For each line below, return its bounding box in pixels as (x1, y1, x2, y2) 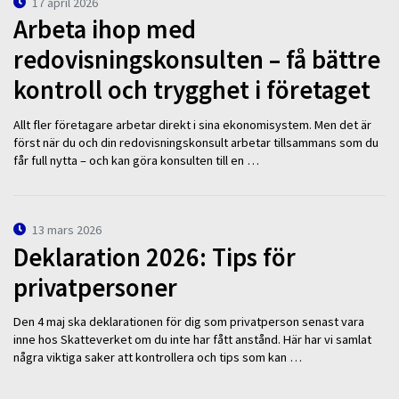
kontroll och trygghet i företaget (13, 74, 370, 107)
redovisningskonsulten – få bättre (13, 44, 380, 77)
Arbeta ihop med (13, 13, 196, 46)
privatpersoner (13, 271, 177, 304)
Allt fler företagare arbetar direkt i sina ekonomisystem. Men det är (13, 116, 371, 133)
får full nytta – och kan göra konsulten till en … (13, 151, 259, 168)
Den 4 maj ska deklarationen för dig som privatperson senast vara (13, 313, 364, 330)
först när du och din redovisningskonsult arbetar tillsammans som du (13, 134, 379, 151)
